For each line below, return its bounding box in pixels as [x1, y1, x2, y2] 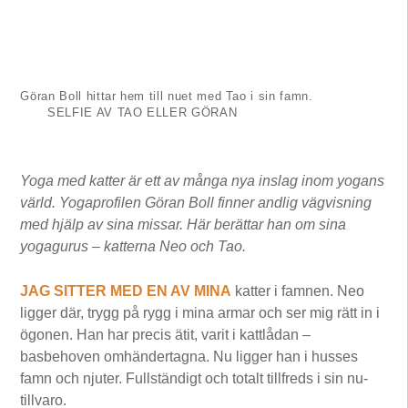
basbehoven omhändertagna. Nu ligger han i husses [20, 348, 359, 364]
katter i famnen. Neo [231, 282, 365, 299]
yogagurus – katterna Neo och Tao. [20, 238, 247, 254]
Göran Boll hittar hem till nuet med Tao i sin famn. [20, 88, 313, 103]
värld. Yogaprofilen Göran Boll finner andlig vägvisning [20, 194, 372, 210]
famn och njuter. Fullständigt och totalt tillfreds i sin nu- [20, 370, 369, 386]
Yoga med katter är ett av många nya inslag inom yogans [20, 172, 385, 189]
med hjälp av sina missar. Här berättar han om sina [20, 216, 347, 232]
